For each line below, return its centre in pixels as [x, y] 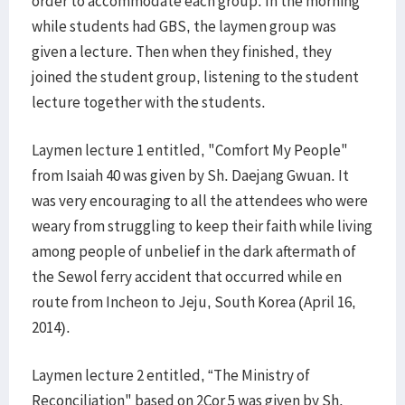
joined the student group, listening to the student [195, 77]
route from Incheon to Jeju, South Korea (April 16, [194, 302]
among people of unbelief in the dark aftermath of [194, 251]
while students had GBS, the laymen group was [184, 26]
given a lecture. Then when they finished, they [182, 52]
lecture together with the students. [149, 102]
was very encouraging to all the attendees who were [200, 201]
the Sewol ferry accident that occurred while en [187, 277]
